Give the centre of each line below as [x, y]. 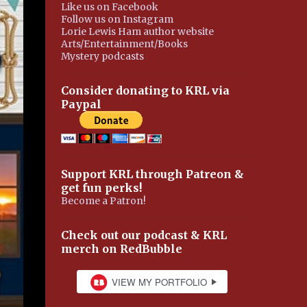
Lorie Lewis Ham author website [137, 32]
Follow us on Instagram [117, 19]
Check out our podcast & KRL [144, 235]
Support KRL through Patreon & [152, 174]
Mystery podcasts [102, 56]
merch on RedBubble [121, 249]
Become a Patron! [103, 201]
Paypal [81, 104]
